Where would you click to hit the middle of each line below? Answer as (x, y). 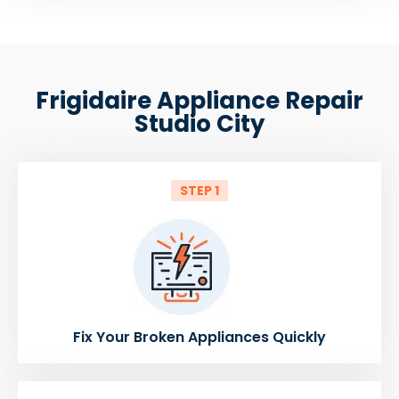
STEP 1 (199, 190)
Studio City (199, 123)
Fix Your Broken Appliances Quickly (199, 337)
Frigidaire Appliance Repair (199, 100)
